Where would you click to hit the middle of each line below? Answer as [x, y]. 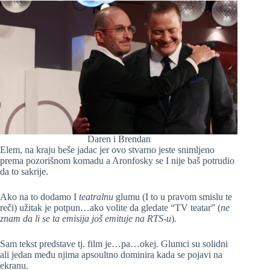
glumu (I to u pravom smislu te [173, 197]
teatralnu [96, 197]
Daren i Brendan [119, 139]
